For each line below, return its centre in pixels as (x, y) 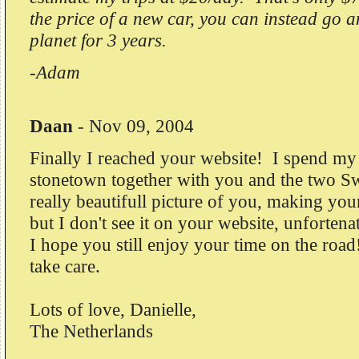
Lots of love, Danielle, (113, 309)
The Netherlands (91, 331)
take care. (67, 266)
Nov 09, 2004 (141, 126)
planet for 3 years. (98, 40)
